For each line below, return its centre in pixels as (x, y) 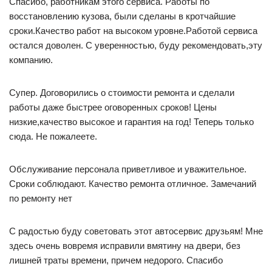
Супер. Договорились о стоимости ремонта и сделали (122, 93)
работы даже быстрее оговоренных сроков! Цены (113, 107)
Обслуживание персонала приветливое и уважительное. (128, 169)
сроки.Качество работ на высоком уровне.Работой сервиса (133, 31)
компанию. (31, 60)
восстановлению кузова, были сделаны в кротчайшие (122, 16)
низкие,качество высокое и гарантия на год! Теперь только (131, 122)
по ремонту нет (41, 198)
